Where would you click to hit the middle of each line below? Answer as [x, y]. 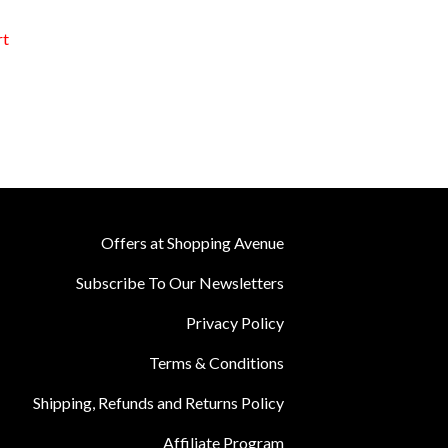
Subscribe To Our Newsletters [179, 283]
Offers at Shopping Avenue [192, 243]
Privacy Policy [234, 323]
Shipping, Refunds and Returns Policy [158, 403]
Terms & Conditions [216, 363]
